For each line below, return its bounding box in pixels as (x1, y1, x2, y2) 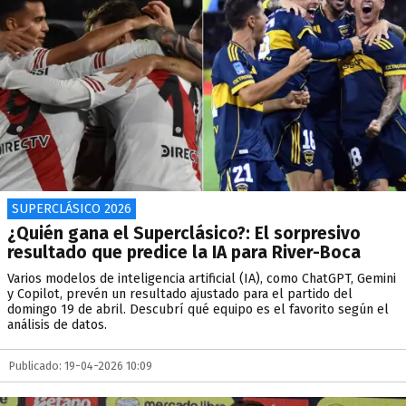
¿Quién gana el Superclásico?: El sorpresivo (7, 223, 361, 244)
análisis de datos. (7, 317, 107, 333)
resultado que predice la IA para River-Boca (7, 242, 361, 263)
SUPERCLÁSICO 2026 (12, 201, 131, 217)
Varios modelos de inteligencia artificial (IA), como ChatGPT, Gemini (7, 271, 396, 286)
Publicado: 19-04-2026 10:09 (9, 359, 152, 372)
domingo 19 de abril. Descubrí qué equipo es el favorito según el (7, 302, 389, 317)
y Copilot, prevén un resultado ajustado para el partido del (7, 286, 353, 302)
